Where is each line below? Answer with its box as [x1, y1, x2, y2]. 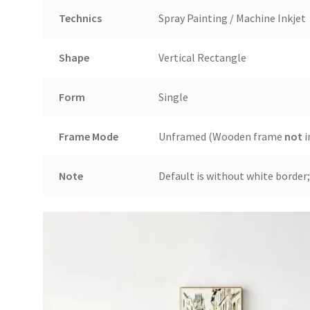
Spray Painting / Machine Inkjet [158, 11, 306, 26]
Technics [58, 11, 102, 26]
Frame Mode [58, 129, 118, 144]
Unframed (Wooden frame [158, 129, 284, 144]
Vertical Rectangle [158, 51, 246, 65]
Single [158, 90, 188, 104]
